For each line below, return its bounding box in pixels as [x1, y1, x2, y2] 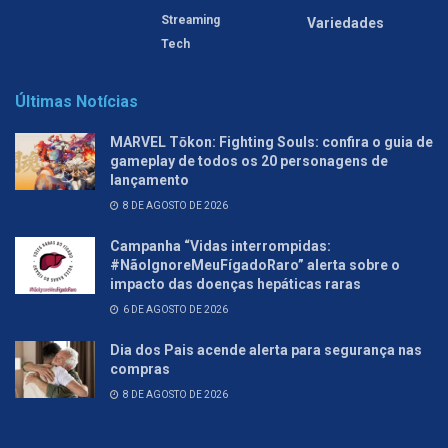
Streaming [161, 12, 220, 27]
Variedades [307, 14, 384, 31]
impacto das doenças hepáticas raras [110, 275, 361, 292]
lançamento [110, 171, 189, 188]
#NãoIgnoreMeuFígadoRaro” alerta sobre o [110, 256, 400, 273]
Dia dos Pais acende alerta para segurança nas [110, 341, 422, 358]
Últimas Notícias [15, 91, 138, 111]
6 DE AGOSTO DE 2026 [121, 303, 228, 315]
